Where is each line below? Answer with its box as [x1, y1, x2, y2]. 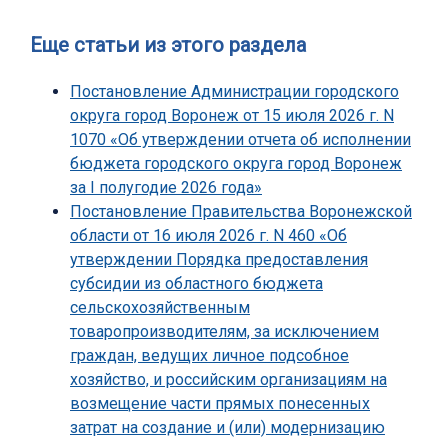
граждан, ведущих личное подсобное [70, 346, 349, 366]
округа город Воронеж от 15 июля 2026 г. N [70, 106, 394, 126]
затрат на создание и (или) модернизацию [70, 418, 385, 438]
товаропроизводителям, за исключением [70, 322, 379, 342]
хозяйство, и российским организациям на [70, 370, 387, 390]
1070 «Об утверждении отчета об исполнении [70, 130, 411, 150]
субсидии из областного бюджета [70, 274, 323, 294]
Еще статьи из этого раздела [30, 33, 306, 58]
